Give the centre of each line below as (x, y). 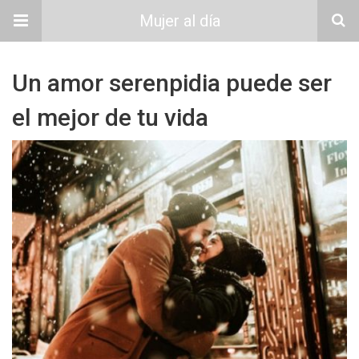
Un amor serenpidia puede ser (172, 83)
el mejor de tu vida (110, 117)
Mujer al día (179, 21)
